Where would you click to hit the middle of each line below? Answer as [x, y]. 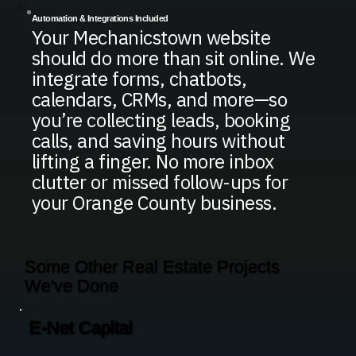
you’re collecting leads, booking [161, 120]
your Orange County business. [154, 203]
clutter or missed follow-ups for [160, 182]
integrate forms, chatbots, [139, 79]
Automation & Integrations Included [100, 18]
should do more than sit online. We [173, 58]
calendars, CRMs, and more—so [159, 100]
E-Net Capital [81, 328]
